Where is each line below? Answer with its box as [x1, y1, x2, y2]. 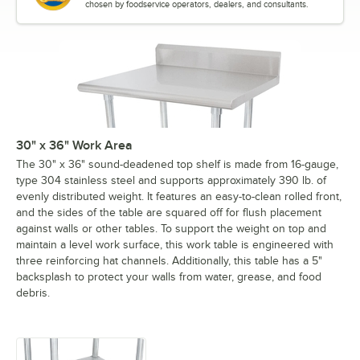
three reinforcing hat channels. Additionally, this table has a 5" [16, 254, 322, 267]
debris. [16, 286, 50, 299]
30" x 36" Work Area [16, 137, 133, 153]
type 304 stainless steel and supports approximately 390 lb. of [16, 174, 326, 186]
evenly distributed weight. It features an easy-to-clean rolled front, [16, 190, 342, 202]
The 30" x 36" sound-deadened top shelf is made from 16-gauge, [16, 157, 338, 170]
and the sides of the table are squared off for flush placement [16, 206, 321, 219]
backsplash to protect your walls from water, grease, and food [16, 270, 321, 283]
